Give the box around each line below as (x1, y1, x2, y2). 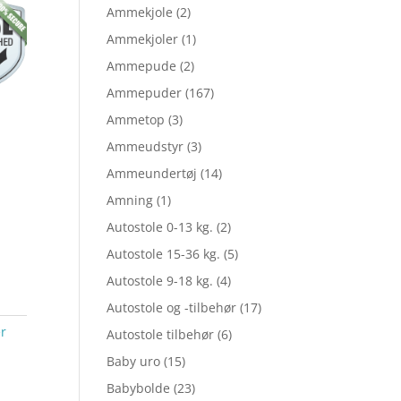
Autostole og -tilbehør (107, 299, 237, 316)
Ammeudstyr (107, 138, 184, 155)
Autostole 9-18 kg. (107, 272, 214, 289)
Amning (107, 192, 154, 209)
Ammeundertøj (107, 165, 198, 182)
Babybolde (107, 380, 171, 397)
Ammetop (107, 111, 166, 128)
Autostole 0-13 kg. (107, 218, 214, 235)
